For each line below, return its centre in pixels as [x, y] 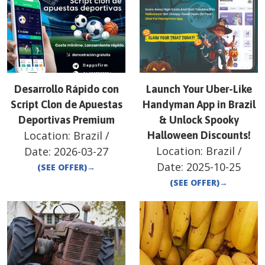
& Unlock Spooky [199, 119]
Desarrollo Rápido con [66, 89]
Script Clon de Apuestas [66, 104]
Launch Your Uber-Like [199, 89]
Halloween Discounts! [199, 135]
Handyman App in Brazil [199, 104]
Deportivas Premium [66, 119]
